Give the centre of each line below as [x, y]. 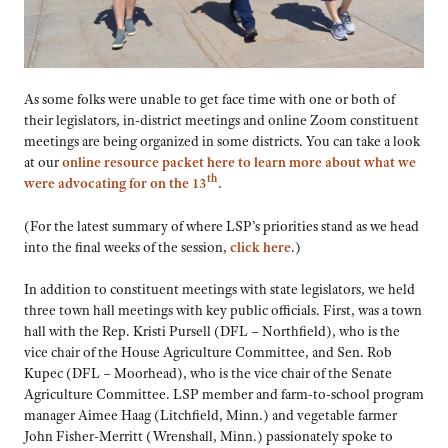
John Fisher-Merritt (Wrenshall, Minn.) [145, 436]
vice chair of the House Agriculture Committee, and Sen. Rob [208, 352]
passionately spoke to [329, 436]
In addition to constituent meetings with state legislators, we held [219, 289]
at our [41, 162]
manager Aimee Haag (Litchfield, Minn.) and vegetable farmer [210, 415]
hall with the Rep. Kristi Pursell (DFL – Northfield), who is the [212, 331]
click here [260, 246]
